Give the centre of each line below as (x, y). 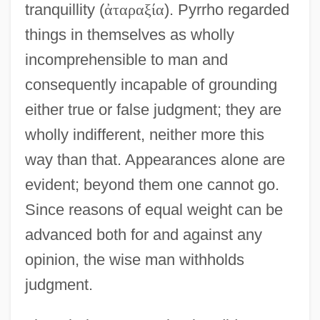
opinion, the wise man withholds (134, 259)
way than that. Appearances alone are (155, 159)
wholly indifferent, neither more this (144, 134)
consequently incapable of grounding (151, 84)
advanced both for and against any (143, 234)
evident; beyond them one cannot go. (152, 184)
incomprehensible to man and (126, 59)
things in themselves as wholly (129, 34)
